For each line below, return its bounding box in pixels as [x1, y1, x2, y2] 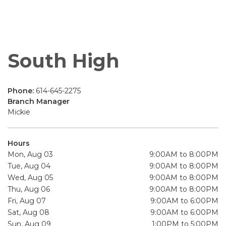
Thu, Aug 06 [8, 185, 50, 194]
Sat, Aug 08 [8, 208, 49, 217]
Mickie [8, 107, 30, 117]
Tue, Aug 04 [8, 161, 50, 171]
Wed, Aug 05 [8, 173, 53, 183]
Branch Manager [8, 97, 70, 106]
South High [8, 49, 119, 73]
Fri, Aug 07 [8, 196, 46, 206]
